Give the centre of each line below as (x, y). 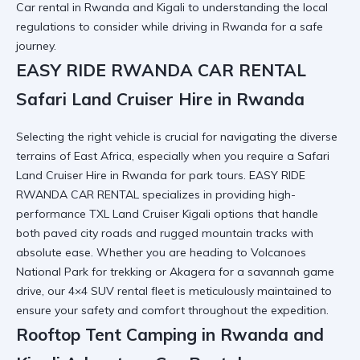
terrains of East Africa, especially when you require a (157, 156)
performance (53, 214)
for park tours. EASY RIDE (236, 176)
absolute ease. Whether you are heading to (133, 253)
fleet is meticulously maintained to (240, 291)
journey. (36, 46)
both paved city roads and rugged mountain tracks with (165, 233)
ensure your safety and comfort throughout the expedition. (172, 311)
